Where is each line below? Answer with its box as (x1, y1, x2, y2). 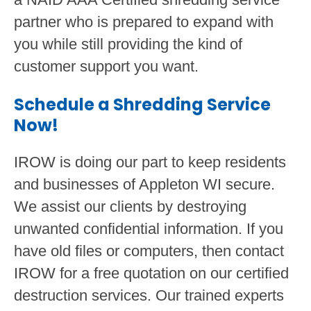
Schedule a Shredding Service (14, 92, 271, 116)
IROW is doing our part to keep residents (14, 153, 286, 171)
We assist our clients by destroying (14, 197, 246, 215)
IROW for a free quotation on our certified (14, 264, 289, 282)
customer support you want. (14, 57, 199, 75)
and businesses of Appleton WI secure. (14, 175, 275, 193)
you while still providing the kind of (14, 35, 242, 53)
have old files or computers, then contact (14, 242, 284, 260)
